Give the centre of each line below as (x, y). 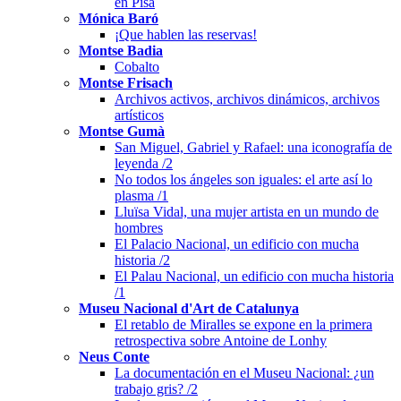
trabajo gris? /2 (156, 388)
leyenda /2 (144, 163)
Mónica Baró (119, 18)
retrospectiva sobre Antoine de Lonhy (221, 340)
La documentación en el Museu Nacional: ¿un (244, 372)
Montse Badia (121, 50)
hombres (139, 227)
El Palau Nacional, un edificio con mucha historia (254, 276)
